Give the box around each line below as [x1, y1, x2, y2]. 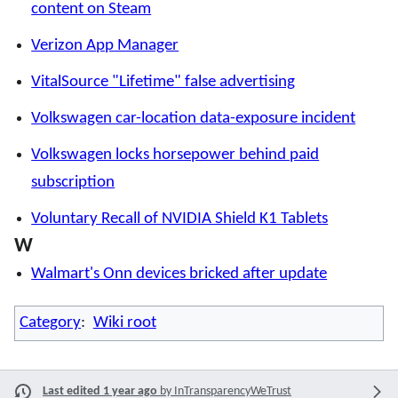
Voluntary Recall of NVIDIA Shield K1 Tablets [31, 211, 329, 228]
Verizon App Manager [31, 37, 179, 55]
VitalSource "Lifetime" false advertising [31, 74, 296, 92]
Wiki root [92, 314, 156, 331]
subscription [31, 174, 115, 192]
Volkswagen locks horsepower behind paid [31, 147, 320, 164]
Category [20, 314, 81, 331]
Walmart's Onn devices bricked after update [31, 266, 328, 283]
